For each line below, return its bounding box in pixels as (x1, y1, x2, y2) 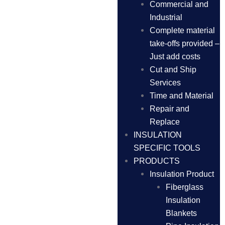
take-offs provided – (150, 39, 219, 48)
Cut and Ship (150, 65, 196, 74)
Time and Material (150, 91, 213, 100)
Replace (150, 118, 180, 126)
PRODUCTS (134, 157, 180, 165)
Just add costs (150, 52, 200, 61)
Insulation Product (150, 170, 214, 178)
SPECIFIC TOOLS (134, 144, 200, 152)
